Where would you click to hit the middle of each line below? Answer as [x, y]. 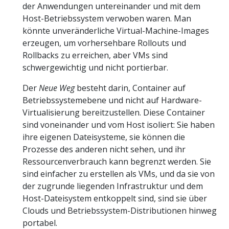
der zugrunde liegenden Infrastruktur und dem [113, 186]
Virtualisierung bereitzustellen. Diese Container [114, 113]
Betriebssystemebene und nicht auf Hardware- [112, 100]
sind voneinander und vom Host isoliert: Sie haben [119, 125]
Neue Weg [57, 88]
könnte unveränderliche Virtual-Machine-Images [116, 31]
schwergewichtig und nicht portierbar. [95, 68]
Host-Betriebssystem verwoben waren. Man [107, 19]
